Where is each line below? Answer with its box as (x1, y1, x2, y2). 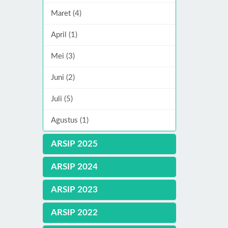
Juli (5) (50, 95, 73, 103)
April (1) (50, 31, 77, 39)
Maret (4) (50, 9, 81, 17)
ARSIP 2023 (50, 185, 98, 194)
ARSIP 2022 (50, 208, 98, 217)
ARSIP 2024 (50, 162, 98, 171)
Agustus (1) (50, 116, 89, 124)
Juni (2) (50, 73, 75, 81)
